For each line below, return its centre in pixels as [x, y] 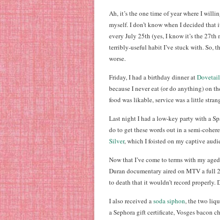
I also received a [131, 201]
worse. [117, 58]
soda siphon [169, 201]
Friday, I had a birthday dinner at [153, 77]
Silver [117, 141]
